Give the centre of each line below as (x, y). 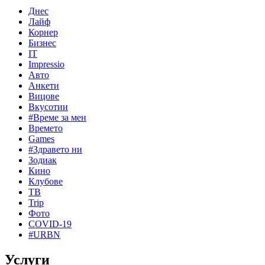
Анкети (44, 85)
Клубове (46, 181)
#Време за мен (57, 117)
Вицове (44, 96)
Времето (46, 128)
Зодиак (43, 160)
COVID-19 (50, 224)
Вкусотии (48, 106)
